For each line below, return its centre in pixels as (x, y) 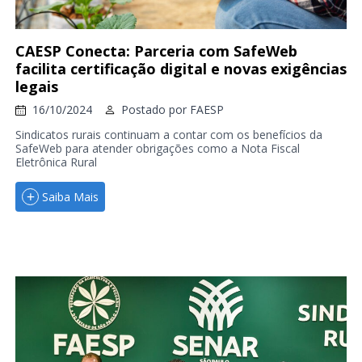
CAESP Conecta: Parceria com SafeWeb (156, 51)
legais (36, 87)
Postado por (155, 110)
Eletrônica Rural (56, 162)
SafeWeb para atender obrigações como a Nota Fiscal (157, 149)
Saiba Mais (70, 196)
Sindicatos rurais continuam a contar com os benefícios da (168, 135)
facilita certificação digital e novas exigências (181, 69)
